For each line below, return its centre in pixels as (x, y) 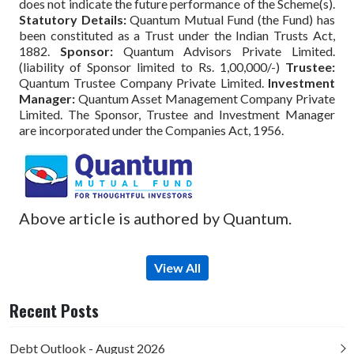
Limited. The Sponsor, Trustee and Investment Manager (177, 114)
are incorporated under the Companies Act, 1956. (151, 130)
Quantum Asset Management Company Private (205, 98)
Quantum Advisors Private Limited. (224, 51)
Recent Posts (54, 310)
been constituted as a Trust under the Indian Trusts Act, (177, 35)
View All (177, 268)
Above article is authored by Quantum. (155, 218)
